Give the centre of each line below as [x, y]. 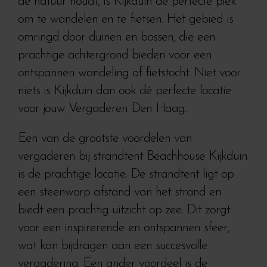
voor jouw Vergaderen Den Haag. [102, 109]
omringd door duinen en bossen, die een [117, 37]
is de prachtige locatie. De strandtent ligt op [126, 174]
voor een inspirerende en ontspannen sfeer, [124, 228]
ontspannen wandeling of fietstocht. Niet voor [129, 73]
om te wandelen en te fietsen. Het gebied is [125, 19]
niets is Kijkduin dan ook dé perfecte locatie [125, 91]
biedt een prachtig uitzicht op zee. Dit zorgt [124, 210]
